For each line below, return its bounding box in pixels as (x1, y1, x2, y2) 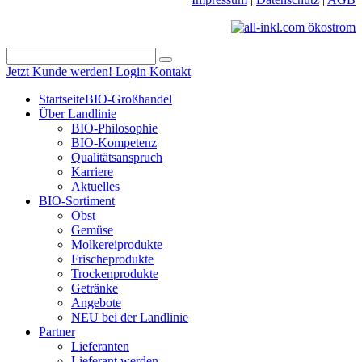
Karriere (71, 165, 113, 179)
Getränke (71, 281, 118, 296)
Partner (39, 325, 75, 339)
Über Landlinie (39, 107, 116, 121)
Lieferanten (71, 339, 129, 354)
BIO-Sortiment (39, 194, 115, 208)
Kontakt (149, 65, 191, 79)
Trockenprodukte (71, 267, 158, 281)
